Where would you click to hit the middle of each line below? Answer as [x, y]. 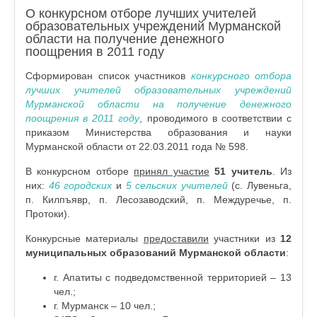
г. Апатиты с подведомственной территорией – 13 [173, 277]
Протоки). [48, 214]
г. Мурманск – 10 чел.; [105, 306]
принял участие [172, 171]
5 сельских [151, 185]
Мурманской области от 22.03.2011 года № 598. [137, 146]
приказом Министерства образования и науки [158, 132]
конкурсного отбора [241, 76]
